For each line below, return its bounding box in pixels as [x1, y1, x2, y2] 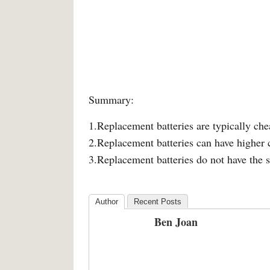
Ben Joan [154, 214, 198, 230]
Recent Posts [134, 197, 181, 206]
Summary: [89, 92, 134, 107]
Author [95, 197, 118, 206]
